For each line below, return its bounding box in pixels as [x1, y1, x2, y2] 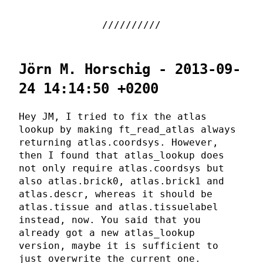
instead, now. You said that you [19, 214, 201, 226]
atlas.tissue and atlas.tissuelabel [19, 201, 218, 213]
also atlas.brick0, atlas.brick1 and [19, 176, 224, 187]
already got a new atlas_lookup [19, 227, 195, 239]
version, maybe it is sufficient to [19, 240, 218, 252]
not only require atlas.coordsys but [19, 163, 224, 174]
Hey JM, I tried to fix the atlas [19, 111, 207, 123]
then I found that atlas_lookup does [19, 150, 224, 161]
